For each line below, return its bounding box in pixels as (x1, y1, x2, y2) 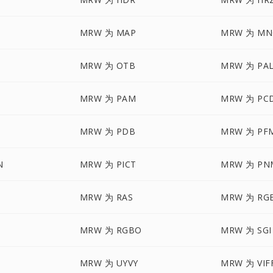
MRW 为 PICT (79, 158, 136, 170)
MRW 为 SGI (221, 224, 272, 236)
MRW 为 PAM (79, 93, 136, 104)
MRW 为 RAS (79, 191, 133, 203)
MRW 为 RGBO (79, 224, 142, 236)
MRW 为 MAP (79, 27, 136, 38)
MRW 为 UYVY (79, 257, 138, 269)
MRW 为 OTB (79, 60, 136, 71)
